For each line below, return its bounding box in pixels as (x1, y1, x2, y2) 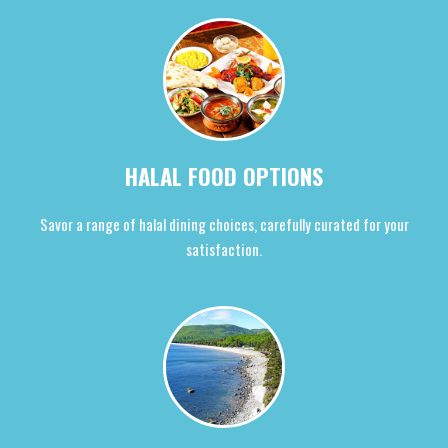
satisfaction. (186, 237, 262, 260)
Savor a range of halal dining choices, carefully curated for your (39, 212, 409, 235)
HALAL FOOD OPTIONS (125, 158, 323, 193)
